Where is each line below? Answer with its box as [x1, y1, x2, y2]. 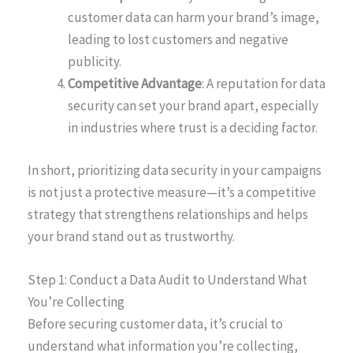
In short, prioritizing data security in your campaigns [28, 161, 321, 179]
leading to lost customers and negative [68, 31, 288, 49]
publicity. [68, 53, 121, 71]
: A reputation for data [202, 75, 325, 93]
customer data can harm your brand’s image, [68, 9, 319, 27]
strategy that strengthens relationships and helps [28, 205, 308, 223]
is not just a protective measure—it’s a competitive [28, 183, 316, 201]
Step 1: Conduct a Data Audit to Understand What [28, 271, 307, 289]
